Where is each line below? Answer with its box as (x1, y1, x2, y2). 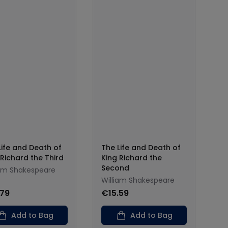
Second (101, 163, 129, 173)
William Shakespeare (101, 175, 175, 185)
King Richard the (101, 153, 162, 163)
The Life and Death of (101, 142, 181, 153)
